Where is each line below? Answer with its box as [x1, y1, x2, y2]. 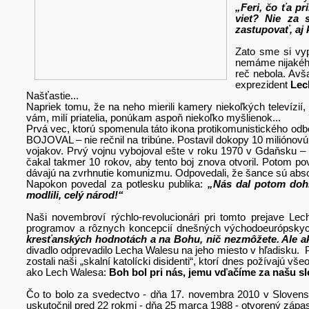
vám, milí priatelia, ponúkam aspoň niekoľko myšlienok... [26, 112, 281, 123]
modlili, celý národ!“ [26, 189, 123, 201]
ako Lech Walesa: [26, 266, 109, 278]
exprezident [235, 79, 290, 90]
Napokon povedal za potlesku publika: [26, 178, 208, 190]
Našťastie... [26, 90, 79, 101]
